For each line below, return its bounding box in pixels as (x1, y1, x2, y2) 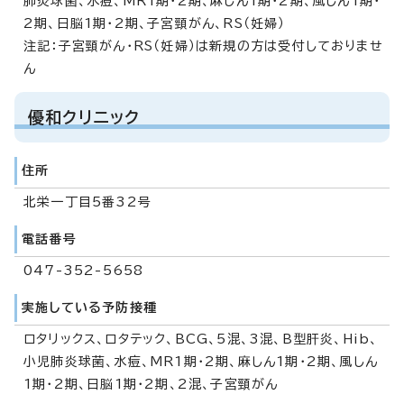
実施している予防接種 (22, 300, 157, 314)
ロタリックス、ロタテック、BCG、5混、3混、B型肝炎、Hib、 (23, 332, 379, 345)
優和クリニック (28, 108, 141, 125)
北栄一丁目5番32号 (23, 195, 151, 208)
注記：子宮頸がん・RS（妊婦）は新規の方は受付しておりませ (23, 39, 383, 52)
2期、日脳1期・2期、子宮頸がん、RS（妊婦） (23, 16, 286, 30)
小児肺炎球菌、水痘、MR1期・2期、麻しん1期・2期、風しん (23, 354, 379, 368)
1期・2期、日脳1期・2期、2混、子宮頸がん (23, 377, 279, 390)
